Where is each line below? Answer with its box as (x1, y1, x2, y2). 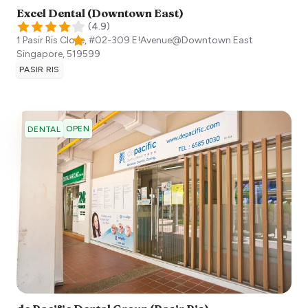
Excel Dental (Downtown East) (16, 5, 184, 20)
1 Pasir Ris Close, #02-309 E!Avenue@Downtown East (16, 34, 253, 46)
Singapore (16, 47, 63, 60)
